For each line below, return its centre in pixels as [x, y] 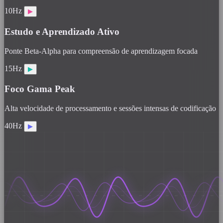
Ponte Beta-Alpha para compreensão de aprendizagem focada [101, 51]
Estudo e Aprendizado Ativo [62, 31]
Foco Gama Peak [40, 89]
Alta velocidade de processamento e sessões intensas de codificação [110, 108]
